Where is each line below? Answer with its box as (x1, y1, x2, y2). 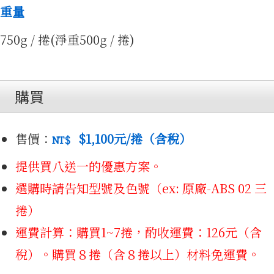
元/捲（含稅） (113, 130, 191, 147)
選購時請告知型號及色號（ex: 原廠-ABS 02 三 (15, 179, 267, 197)
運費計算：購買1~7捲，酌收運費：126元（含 (15, 223, 262, 241)
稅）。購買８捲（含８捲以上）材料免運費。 (15, 245, 260, 263)
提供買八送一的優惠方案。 (15, 157, 162, 175)
